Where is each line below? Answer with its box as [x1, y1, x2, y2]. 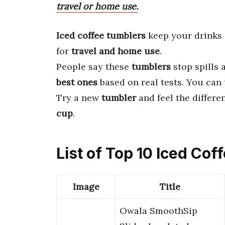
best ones [56, 76, 97, 88]
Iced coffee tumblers [56, 29, 146, 41]
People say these [56, 60, 132, 72]
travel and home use [71, 45, 160, 57]
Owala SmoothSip [120, 205, 197, 217]
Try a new [56, 91, 101, 103]
